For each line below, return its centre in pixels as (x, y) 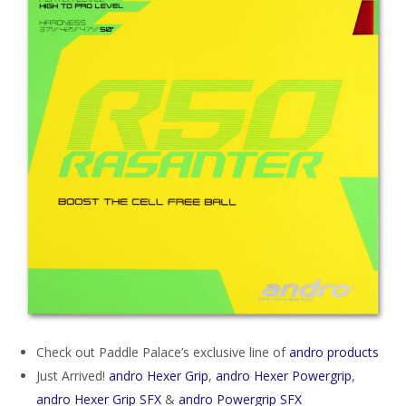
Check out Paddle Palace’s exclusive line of (163, 352)
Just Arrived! (72, 375)
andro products (334, 352)
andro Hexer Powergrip (284, 375)
